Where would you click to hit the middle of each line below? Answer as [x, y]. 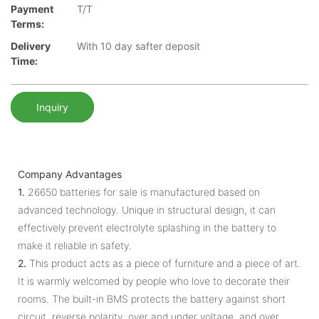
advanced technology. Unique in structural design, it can [147, 209]
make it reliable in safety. [75, 245]
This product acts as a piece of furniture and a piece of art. [163, 263]
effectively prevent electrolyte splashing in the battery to [147, 227]
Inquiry [52, 107]
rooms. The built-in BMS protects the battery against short [152, 298]
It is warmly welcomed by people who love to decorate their [154, 281]
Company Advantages [70, 174]
